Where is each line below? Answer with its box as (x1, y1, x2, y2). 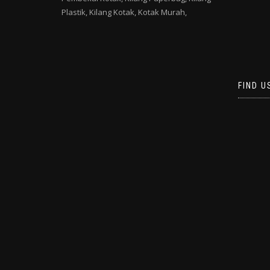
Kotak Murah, (138, 7, 187, 18)
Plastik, (61, 7, 87, 18)
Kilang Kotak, (89, 7, 136, 18)
